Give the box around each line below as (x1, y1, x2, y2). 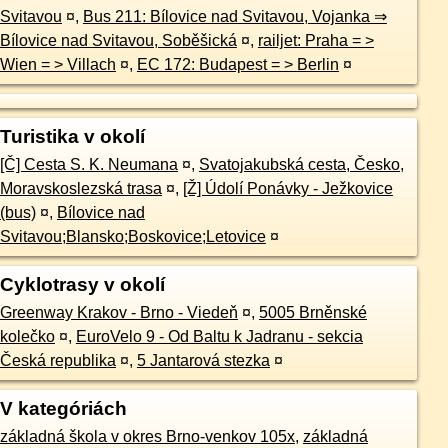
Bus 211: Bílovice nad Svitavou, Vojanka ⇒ (82, 8, 387, 25)
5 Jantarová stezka (136, 352, 270, 369)
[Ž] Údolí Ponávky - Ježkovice (182, 180, 393, 197)
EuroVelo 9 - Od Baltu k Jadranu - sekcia (75, 328, 363, 345)
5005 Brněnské (258, 304, 367, 321)
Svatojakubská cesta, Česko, (198, 156, 404, 173)
